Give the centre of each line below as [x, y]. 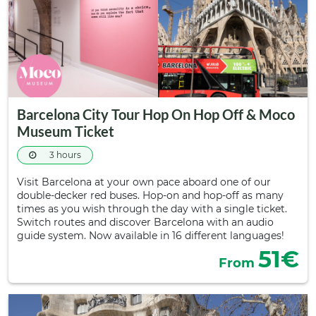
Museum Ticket [66, 131]
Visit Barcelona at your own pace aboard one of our [144, 182]
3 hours [64, 155]
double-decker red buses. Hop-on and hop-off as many [150, 195]
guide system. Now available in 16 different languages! [151, 236]
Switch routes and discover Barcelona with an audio [145, 222]
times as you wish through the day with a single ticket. [152, 209]
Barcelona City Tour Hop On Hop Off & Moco [156, 114]
